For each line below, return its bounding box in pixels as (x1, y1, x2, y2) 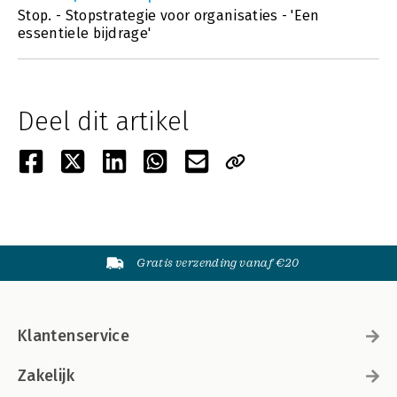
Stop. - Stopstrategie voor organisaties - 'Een (18, 7, 320, 24)
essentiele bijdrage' (18, 25, 152, 42)
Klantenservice (18, 326, 130, 346)
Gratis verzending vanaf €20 (136, 256, 300, 269)
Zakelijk (18, 366, 74, 385)
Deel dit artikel (18, 105, 189, 137)
